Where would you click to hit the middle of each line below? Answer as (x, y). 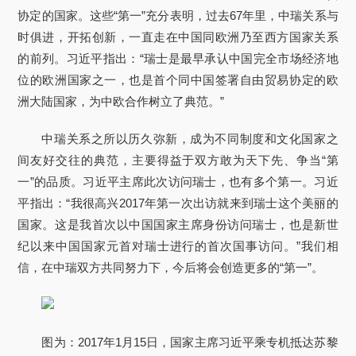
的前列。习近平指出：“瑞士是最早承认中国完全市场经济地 (178, 58)
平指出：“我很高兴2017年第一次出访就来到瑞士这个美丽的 (178, 203)
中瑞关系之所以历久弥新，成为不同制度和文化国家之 (190, 139)
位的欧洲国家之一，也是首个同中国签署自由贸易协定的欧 (178, 80)
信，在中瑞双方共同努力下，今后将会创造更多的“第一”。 (171, 267)
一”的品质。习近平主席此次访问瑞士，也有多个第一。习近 (178, 182)
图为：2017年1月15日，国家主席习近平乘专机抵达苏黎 (190, 342)
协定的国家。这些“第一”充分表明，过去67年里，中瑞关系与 (178, 15)
